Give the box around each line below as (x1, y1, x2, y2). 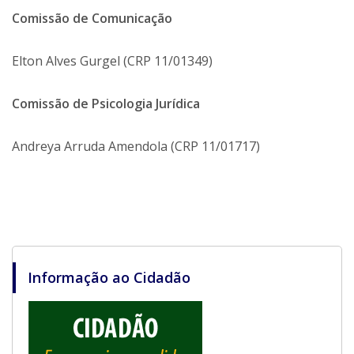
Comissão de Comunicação (12, 9, 172, 27)
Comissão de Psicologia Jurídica (12, 94, 200, 112)
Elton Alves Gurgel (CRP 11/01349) (12, 51, 213, 70)
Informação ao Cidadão (28, 267, 190, 287)
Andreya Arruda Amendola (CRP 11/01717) (12, 137, 260, 155)
